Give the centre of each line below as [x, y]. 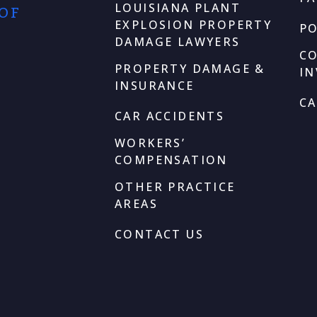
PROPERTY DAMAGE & [190, 69]
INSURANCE [155, 86]
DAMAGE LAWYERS [178, 42]
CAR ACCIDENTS [170, 116]
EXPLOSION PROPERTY [194, 25]
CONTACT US [159, 234]
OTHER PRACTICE [175, 187]
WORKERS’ [150, 143]
